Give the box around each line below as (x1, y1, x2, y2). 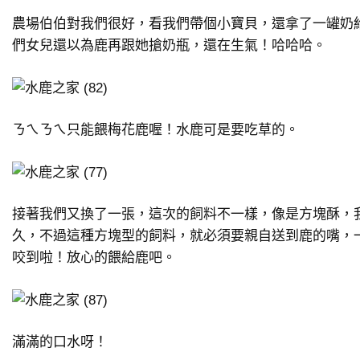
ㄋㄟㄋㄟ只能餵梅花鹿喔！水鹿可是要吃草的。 (12, 121, 299, 137)
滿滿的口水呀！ (12, 333, 108, 350)
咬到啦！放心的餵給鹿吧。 (12, 249, 176, 265)
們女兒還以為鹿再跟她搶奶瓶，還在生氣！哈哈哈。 (12, 37, 326, 53)
